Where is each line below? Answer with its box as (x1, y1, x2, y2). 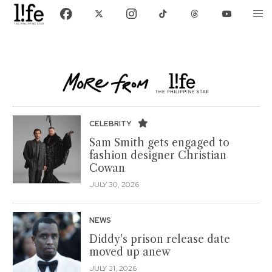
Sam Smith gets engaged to (89, 135, 229, 149)
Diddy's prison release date (89, 232, 230, 246)
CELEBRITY (89, 118, 134, 129)
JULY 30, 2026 (89, 179, 139, 189)
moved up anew (89, 245, 171, 259)
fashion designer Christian (89, 148, 226, 162)
